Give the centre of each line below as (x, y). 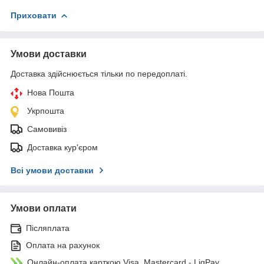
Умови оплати (44, 208)
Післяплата (48, 228)
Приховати (34, 15)
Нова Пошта (51, 92)
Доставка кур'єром (62, 147)
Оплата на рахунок (63, 245)
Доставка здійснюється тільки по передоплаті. (99, 73)
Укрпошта (46, 110)
